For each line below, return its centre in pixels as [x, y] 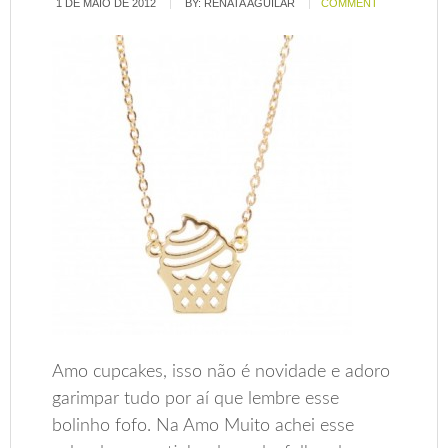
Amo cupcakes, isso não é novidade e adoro [221, 371]
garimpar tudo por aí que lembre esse [196, 398]
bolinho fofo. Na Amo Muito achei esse [203, 425]
